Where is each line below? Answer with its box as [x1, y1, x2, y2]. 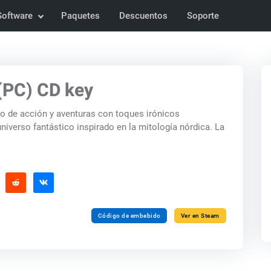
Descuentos [119, 10, 168, 21]
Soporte [187, 10, 220, 21]
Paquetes [61, 10, 100, 21]
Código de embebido [97, 212, 161, 219]
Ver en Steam [180, 212, 220, 219]
